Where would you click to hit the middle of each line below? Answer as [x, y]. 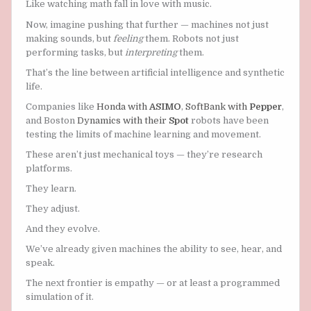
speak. [40, 263]
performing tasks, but [75, 52]
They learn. [51, 188]
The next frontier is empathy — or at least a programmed [153, 283]
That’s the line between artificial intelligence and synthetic [155, 72]
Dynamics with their [123, 120]
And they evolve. [63, 229]
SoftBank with [217, 106]
